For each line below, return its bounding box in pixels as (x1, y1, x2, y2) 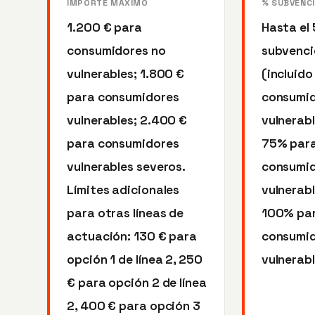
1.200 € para (67, 19, 142, 35)
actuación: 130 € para (67, 228, 198, 244)
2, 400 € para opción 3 (67, 297, 200, 314)
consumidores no (67, 42, 166, 58)
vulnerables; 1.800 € (67, 65, 185, 82)
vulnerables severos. (67, 158, 186, 174)
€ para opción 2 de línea (67, 274, 207, 290)
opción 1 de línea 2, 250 (67, 251, 202, 267)
